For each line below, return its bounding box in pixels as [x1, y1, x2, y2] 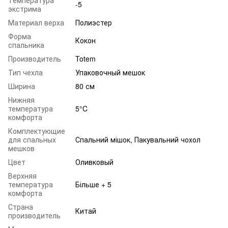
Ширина [8, 80, 35, 91]
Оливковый [75, 156, 113, 167]
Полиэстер [75, 17, 112, 27]
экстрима [8, 3, 41, 14]
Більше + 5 [75, 179, 111, 189]
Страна [8, 201, 33, 212]
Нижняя [8, 94, 35, 105]
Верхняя [8, 170, 37, 181]
